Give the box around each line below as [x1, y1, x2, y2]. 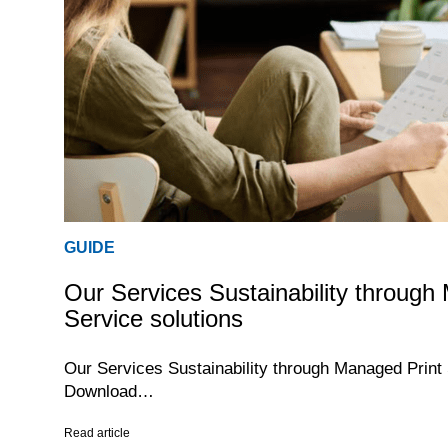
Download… [63, 382, 154, 402]
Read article [63, 426, 130, 441]
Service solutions [63, 305, 243, 333]
